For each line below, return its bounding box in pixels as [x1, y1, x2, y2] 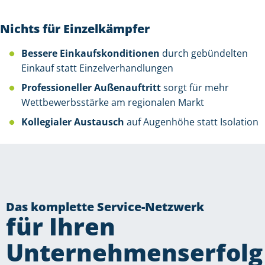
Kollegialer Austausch [21, 115, 124, 129]
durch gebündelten [160, 47, 248, 60]
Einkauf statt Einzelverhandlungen [21, 62, 173, 75]
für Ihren [6, 210, 115, 243]
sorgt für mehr [161, 81, 229, 95]
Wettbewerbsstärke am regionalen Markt [21, 96, 204, 109]
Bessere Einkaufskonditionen [21, 47, 160, 60]
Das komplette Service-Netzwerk [6, 199, 204, 215]
